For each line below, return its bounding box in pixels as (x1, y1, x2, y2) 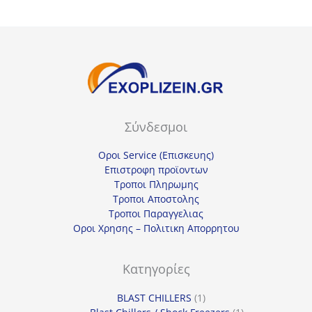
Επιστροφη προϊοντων (104, 163, 208, 177)
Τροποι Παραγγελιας (109, 207, 203, 221)
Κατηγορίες (122, 260, 190, 278)
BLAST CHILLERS (117, 290, 192, 304)
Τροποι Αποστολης (113, 192, 199, 206)
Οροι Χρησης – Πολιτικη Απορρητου (72, 221, 240, 235)
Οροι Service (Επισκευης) (98, 148, 214, 162)
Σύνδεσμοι (125, 118, 187, 136)
